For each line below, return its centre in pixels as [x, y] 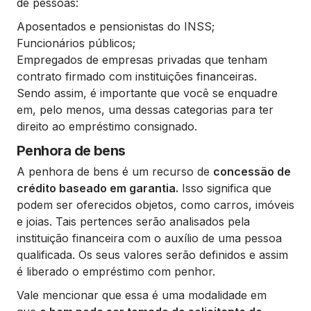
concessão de [252, 171]
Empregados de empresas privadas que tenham [142, 60]
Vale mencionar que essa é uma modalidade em [142, 295]
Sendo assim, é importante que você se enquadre [147, 93]
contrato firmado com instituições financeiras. [137, 76]
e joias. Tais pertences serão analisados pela [133, 221]
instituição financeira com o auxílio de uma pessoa [149, 238]
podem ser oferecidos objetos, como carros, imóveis [155, 205]
